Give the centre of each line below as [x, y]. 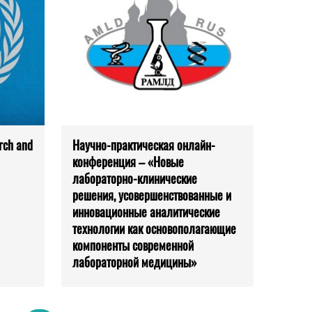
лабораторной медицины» [135, 262]
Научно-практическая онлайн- [144, 145]
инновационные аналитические [146, 212]
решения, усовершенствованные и [152, 195]
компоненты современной [133, 245]
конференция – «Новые [128, 162]
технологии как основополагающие [154, 229]
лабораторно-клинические [135, 179]
